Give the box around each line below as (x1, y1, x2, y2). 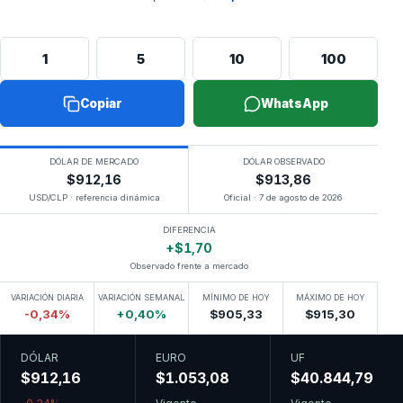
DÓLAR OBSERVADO (242, 157, 325, 166)
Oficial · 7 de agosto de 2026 (224, 193, 343, 202)
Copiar (79, 95, 122, 111)
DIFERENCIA (162, 225, 216, 235)
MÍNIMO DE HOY (201, 292, 270, 302)
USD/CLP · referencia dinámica (28, 193, 160, 202)
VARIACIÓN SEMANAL (98, 292, 184, 302)
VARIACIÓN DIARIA (10, 292, 84, 302)
